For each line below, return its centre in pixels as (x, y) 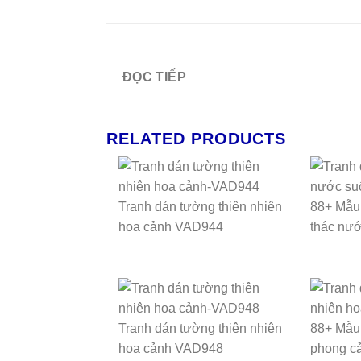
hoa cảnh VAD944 (171, 227)
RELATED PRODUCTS (196, 139)
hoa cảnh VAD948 (171, 349)
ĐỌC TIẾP (154, 77)
